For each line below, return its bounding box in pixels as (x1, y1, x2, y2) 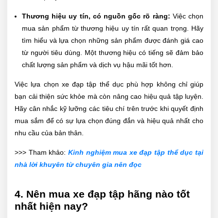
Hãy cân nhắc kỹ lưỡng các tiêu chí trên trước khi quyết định (15, 105, 203, 113)
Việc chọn (172, 12, 204, 20)
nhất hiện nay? (15, 200, 88, 212)
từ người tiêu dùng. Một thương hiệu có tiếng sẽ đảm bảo (22, 49, 203, 57)
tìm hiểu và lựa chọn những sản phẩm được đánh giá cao (22, 36, 203, 45)
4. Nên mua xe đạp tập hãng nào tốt (15, 188, 190, 200)
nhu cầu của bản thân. (15, 129, 84, 137)
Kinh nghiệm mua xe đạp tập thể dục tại (68, 148, 204, 157)
